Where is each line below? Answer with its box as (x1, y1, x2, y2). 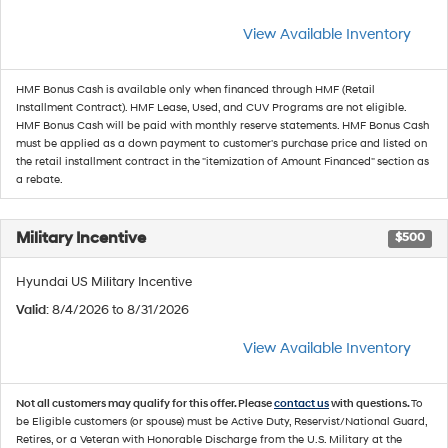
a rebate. (16, 173, 63, 186)
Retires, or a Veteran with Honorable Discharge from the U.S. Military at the (16, 433, 402, 446)
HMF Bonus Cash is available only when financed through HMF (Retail (16, 83, 375, 96)
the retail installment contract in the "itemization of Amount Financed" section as (16, 155, 429, 168)
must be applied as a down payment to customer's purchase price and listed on (16, 137, 427, 150)
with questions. (329, 397, 411, 410)
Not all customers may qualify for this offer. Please (16, 397, 274, 410)
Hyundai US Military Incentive (16, 274, 192, 290)
